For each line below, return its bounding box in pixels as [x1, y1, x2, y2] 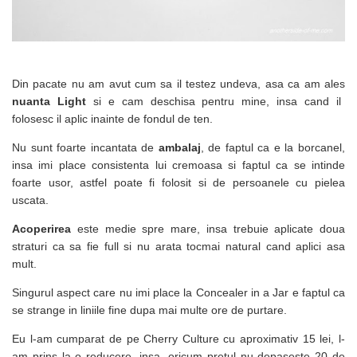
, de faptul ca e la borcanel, [200, 140, 346, 154]
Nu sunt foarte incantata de [12, 140, 159, 154]
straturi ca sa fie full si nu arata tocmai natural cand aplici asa [12, 239, 345, 253]
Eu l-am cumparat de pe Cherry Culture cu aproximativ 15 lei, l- [12, 331, 345, 345]
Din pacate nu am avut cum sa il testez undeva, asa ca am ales [12, 76, 345, 90]
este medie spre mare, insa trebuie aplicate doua [71, 222, 345, 235]
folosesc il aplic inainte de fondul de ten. [12, 112, 213, 125]
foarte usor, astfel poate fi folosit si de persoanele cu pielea [12, 175, 345, 189]
